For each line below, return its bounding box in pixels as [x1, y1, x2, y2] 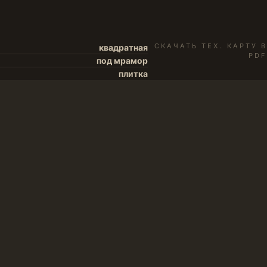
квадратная [99, 42, 148, 52]
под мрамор [97, 55, 148, 66]
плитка [119, 69, 148, 79]
